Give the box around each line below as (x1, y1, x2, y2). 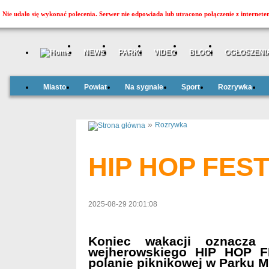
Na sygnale (124, 83, 163, 91)
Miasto (43, 83, 66, 91)
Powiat (83, 83, 107, 91)
